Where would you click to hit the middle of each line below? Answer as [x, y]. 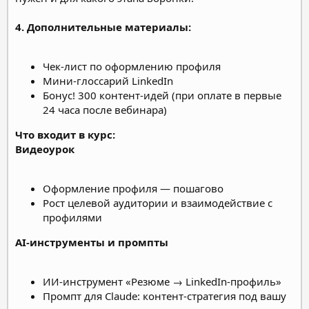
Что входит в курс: [65, 134]
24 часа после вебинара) [105, 109]
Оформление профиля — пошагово [133, 188]
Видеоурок [45, 149]
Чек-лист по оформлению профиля [132, 66]
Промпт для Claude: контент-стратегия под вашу [165, 296]
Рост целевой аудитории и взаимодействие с [158, 202]
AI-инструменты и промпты [92, 242]
